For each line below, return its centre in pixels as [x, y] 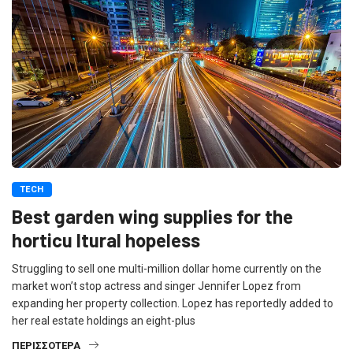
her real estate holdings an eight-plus [104, 321]
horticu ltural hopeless [106, 240]
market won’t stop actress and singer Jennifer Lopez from [156, 286]
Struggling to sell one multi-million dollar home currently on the [167, 269]
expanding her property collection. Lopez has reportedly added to [173, 304]
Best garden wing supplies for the [152, 217]
